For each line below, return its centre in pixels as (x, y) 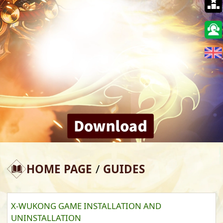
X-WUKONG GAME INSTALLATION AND (86, 206)
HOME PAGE (59, 169)
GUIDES (124, 169)
